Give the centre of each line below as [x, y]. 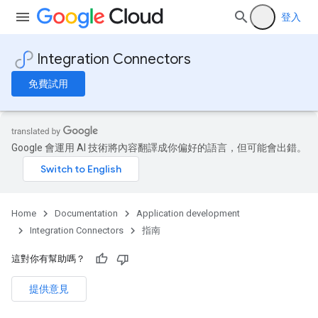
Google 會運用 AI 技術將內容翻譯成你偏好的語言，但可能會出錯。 [159, 148]
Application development [188, 213]
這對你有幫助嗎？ [48, 259]
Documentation [86, 213]
